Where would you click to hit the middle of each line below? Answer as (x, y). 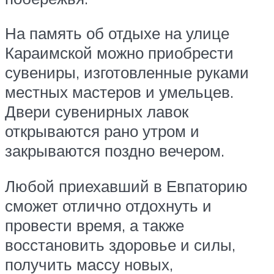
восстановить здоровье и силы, (120, 245)
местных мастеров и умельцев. (119, 92)
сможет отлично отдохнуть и (108, 206)
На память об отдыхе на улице (117, 33)
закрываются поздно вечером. (115, 151)
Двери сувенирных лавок (97, 112)
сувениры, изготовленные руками (127, 72)
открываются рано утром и (102, 131)
